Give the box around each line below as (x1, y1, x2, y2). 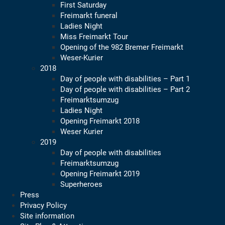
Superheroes (60, 180, 102, 189)
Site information (20, 211, 74, 220)
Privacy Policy (20, 201, 67, 210)
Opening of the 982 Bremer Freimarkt (60, 43, 183, 52)
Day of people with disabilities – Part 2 (60, 85, 190, 94)
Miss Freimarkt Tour (60, 32, 128, 41)
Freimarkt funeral (60, 11, 118, 20)
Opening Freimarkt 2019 (60, 169, 140, 178)
